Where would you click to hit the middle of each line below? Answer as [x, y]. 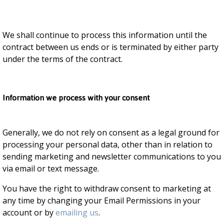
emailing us [77, 212]
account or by [29, 212]
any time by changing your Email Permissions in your [101, 200]
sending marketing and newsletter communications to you [112, 156]
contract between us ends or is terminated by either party [110, 47]
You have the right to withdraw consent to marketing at [107, 188]
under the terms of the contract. [62, 59]
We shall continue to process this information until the [105, 35]
